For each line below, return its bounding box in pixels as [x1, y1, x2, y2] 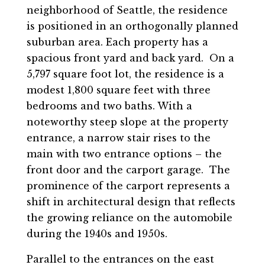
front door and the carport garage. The [26, 164, 230, 176]
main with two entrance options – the [26, 148, 222, 160]
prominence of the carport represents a [26, 180, 230, 192]
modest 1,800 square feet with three [26, 84, 211, 96]
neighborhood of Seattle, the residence [26, 4, 228, 17]
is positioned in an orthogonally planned [26, 20, 238, 33]
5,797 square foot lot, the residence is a [26, 68, 224, 80]
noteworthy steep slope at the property [26, 116, 228, 128]
